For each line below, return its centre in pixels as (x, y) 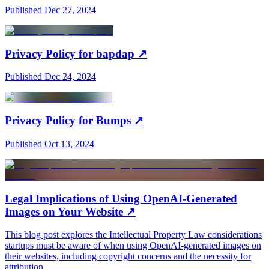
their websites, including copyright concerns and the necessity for (128, 256)
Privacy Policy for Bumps (68, 121)
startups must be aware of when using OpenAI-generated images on (133, 246)
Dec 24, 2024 (70, 77)
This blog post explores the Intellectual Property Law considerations (133, 235)
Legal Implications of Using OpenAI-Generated (121, 198)
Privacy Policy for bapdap (70, 53)
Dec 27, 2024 (70, 10)
